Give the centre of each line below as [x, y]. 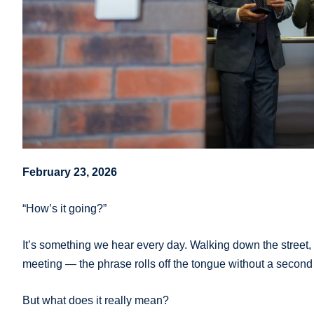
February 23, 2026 [70, 172]
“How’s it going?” [64, 209]
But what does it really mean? [96, 300]
